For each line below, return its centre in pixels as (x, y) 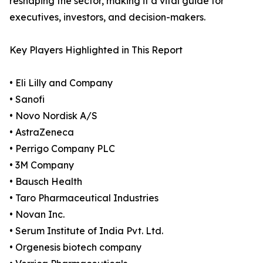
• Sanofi (27, 100)
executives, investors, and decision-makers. (107, 17)
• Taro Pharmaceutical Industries (84, 198)
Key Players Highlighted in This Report (96, 50)
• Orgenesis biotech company (75, 247)
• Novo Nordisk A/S (53, 116)
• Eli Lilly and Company (61, 83)
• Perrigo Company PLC (62, 149)
